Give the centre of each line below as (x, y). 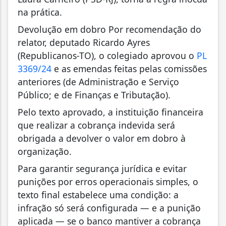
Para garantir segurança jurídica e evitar (102, 168)
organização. (45, 151)
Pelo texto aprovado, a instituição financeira (110, 112)
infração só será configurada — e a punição (109, 208)
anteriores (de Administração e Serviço (98, 81)
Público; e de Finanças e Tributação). (94, 95)
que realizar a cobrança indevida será (96, 125)
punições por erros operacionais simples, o (108, 181)
